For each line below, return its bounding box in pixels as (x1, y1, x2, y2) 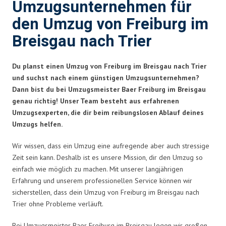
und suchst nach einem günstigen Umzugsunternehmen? (12, 73, 199, 82)
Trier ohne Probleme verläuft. (12, 199, 103, 208)
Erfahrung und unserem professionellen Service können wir (12, 176, 192, 185)
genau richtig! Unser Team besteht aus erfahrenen (12, 96, 179, 105)
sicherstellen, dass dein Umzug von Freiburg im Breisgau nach (12, 187, 199, 197)
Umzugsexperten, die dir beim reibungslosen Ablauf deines (12, 107, 204, 117)
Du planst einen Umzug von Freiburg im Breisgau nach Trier (12, 61, 206, 71)
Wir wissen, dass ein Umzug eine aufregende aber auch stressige (12, 141, 209, 150)
